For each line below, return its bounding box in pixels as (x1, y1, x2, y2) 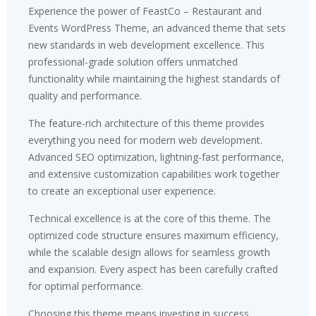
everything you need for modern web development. (28, 133, 262, 147)
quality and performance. (28, 88, 142, 102)
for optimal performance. (28, 279, 143, 293)
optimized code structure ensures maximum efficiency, (28, 228, 279, 242)
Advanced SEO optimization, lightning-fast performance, (28, 150, 284, 164)
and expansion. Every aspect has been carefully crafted (28, 262, 278, 276)
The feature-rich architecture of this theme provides (28, 116, 265, 130)
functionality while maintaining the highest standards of (28, 71, 280, 85)
